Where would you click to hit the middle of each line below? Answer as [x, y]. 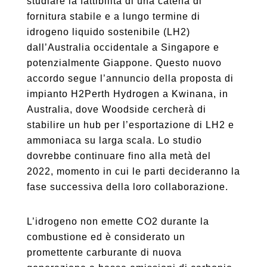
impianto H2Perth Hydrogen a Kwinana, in [127, 94]
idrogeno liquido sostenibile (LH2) [108, 32]
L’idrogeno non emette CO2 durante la [118, 221]
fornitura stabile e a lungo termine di [113, 16]
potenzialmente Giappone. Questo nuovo [124, 63]
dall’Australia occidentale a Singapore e [123, 47]
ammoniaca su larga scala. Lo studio [114, 140]
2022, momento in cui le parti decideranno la [133, 171]
